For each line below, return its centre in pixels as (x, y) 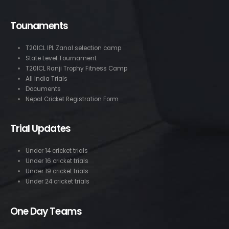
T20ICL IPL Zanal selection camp (73, 48)
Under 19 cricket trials (57, 171)
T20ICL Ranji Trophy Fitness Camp (76, 68)
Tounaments (39, 26)
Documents (43, 89)
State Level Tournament (61, 58)
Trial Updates (40, 129)
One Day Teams (46, 212)
